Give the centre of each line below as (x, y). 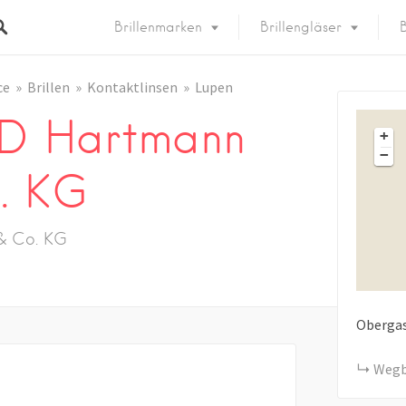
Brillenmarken (158, 27)
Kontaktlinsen (132, 87)
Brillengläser (301, 27)
